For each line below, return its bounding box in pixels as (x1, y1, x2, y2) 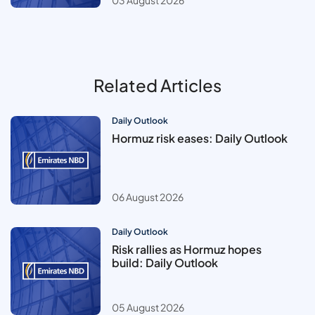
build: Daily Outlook (112, 255, 218, 270)
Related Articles (94, 75, 221, 96)
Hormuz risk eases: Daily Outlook (112, 131, 288, 146)
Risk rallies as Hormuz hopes (112, 241, 262, 257)
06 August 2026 (112, 190, 184, 203)
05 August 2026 (112, 300, 184, 314)
